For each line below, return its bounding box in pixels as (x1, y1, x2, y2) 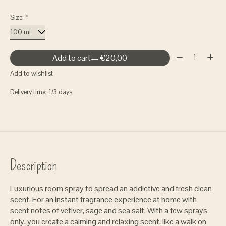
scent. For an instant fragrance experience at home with (10, 194, 197, 205)
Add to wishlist (10, 69, 53, 78)
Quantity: (174, 49, 205, 61)
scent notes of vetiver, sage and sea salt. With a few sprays (10, 205, 207, 216)
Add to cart (52, 52, 91, 63)
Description (10, 157, 58, 174)
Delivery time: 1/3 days (10, 88, 72, 97)
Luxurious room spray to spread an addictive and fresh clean (10, 183, 212, 194)
